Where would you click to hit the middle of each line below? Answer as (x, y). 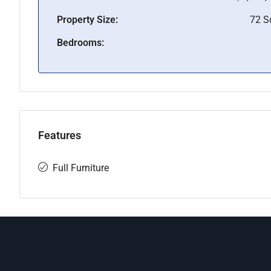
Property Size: (87, 20)
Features (60, 135)
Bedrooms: (80, 43)
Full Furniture (81, 168)
